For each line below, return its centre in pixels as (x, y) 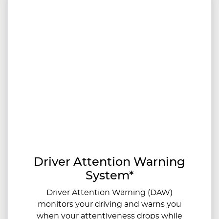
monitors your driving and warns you (109, 205)
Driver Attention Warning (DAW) (109, 193)
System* (109, 176)
